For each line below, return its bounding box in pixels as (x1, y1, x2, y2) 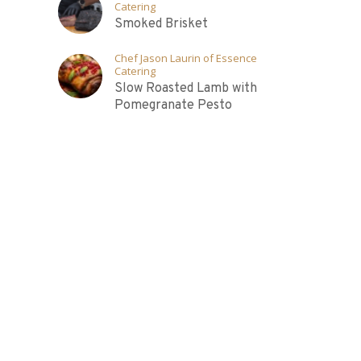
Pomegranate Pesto (114, 98, 233, 114)
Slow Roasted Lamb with (114, 81, 258, 97)
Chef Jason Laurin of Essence (114, 51, 258, 65)
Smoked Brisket (114, 16, 209, 32)
